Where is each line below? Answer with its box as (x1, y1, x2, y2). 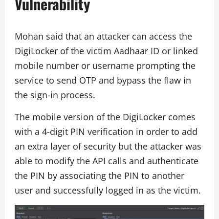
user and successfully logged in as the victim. (15, 184, 201, 196)
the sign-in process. (15, 88, 95, 101)
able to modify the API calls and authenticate (15, 154, 198, 167)
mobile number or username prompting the (15, 59, 196, 71)
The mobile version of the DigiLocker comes (15, 110, 196, 123)
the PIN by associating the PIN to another (15, 169, 184, 181)
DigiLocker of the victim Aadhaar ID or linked (15, 44, 198, 57)
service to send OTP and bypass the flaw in (15, 74, 191, 86)
